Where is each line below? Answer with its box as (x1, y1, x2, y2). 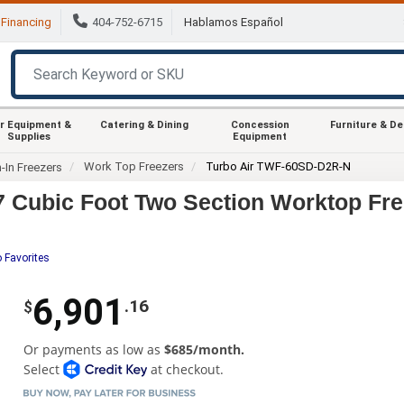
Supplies (7, 130, 50, 142)
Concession (230, 118, 289, 131)
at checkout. (147, 360, 225, 378)
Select (23, 360, 63, 378)
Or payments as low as (23, 340, 164, 358)
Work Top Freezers (84, 159, 185, 173)
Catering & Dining (100, 118, 188, 131)
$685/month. (163, 340, 244, 358)
